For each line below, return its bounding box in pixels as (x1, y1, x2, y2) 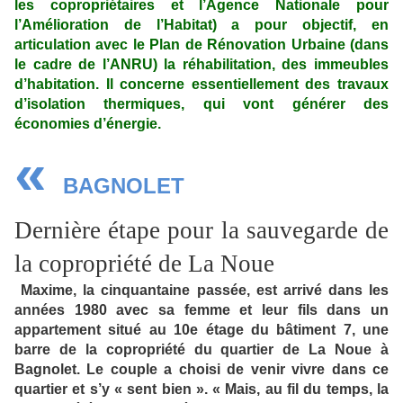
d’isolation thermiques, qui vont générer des (14, 96, 389, 112)
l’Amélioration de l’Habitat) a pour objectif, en (14, 17, 389, 33)
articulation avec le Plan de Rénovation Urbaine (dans (14, 37, 389, 53)
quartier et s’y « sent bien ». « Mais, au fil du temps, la (14, 381, 389, 398)
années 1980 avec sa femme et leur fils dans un (14, 302, 389, 318)
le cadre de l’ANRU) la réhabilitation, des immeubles (14, 57, 389, 73)
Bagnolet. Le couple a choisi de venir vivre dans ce (14, 362, 389, 378)
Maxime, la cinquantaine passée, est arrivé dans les (21, 282, 389, 299)
